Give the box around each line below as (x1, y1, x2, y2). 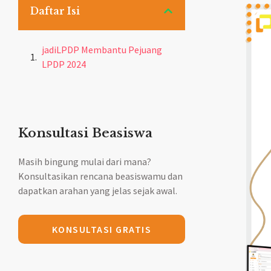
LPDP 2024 (42, 58, 86, 71)
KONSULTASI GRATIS (51, 223, 152, 236)
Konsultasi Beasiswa (18, 125, 152, 142)
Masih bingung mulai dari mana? (18, 155, 151, 168)
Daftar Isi (30, 5, 80, 18)
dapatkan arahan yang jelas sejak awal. (18, 184, 177, 197)
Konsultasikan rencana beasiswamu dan (18, 170, 183, 183)
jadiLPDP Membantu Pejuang (42, 44, 162, 56)
